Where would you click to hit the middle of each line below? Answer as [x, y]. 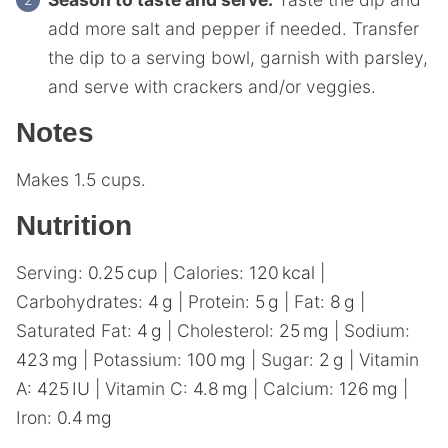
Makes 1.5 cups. [83, 179]
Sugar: [290, 359]
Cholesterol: [228, 330]
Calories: [211, 272]
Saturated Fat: [76, 330]
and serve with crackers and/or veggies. [212, 86]
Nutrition [74, 225]
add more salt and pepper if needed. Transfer [233, 28]
